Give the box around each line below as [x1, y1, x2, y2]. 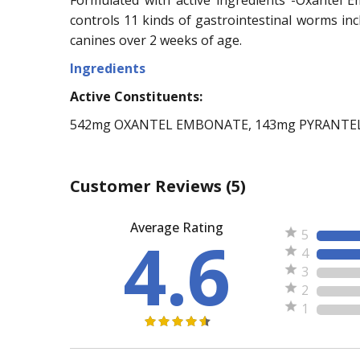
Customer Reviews [70, 174, 226, 197]
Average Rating [130, 218, 224, 236]
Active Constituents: [70, 87, 202, 105]
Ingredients [70, 59, 145, 77]
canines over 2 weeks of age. [70, 31, 242, 49]
